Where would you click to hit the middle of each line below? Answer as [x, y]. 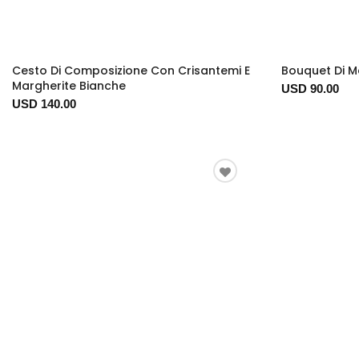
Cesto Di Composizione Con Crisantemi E [131, 71]
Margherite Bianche [69, 86]
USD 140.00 [44, 104]
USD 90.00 [310, 89]
